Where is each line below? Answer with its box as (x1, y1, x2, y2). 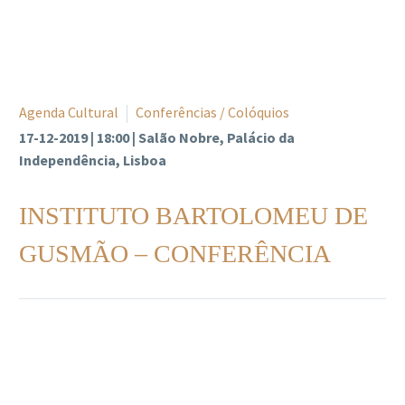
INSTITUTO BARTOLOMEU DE (19, 201, 368, 230)
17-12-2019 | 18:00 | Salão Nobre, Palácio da (19, 127, 295, 146)
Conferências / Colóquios (136, 102, 289, 121)
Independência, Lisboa (19, 150, 166, 169)
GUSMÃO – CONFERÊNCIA (19, 239, 331, 268)
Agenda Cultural (19, 102, 118, 121)
